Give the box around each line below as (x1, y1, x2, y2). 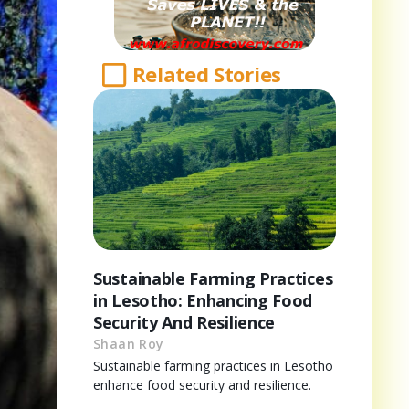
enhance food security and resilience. (93, 375, 311, 393)
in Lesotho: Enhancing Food (93, 288, 313, 311)
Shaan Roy (93, 334, 164, 352)
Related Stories (131, 60, 281, 89)
